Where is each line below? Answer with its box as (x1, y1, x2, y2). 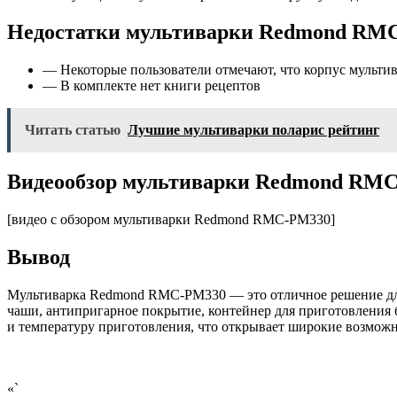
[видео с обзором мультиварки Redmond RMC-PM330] (7, 211, 335, 227)
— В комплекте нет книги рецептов (43, 78, 261, 94)
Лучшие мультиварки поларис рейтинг (128, 122, 379, 138)
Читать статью (25, 122, 121, 138)
